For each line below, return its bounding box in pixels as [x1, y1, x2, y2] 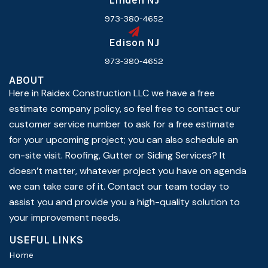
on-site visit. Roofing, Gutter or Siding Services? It [9, 149, 226, 162]
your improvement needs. [9, 211, 120, 224]
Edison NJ [109, 36, 159, 50]
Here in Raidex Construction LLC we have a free [9, 87, 215, 100]
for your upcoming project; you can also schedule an [9, 133, 238, 147]
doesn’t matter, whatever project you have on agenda [9, 165, 246, 178]
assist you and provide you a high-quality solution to [9, 196, 240, 209]
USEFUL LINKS [9, 233, 83, 247]
